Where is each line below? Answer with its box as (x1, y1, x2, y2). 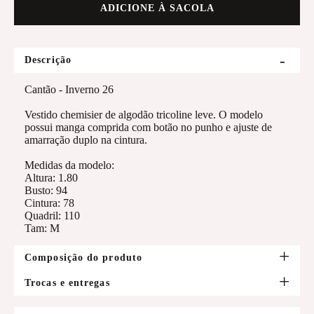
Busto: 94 (25, 184, 67, 196)
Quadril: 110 (25, 210, 80, 221)
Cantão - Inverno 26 (25, 83, 114, 95)
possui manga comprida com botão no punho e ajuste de (25, 121, 272, 133)
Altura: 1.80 (25, 172, 78, 184)
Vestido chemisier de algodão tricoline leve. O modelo (25, 109, 263, 121)
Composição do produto (25, 252, 143, 263)
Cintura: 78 (25, 197, 74, 209)
